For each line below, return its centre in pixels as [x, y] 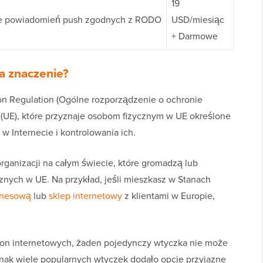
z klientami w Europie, [168, 196]
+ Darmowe [195, 36]
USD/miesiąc [198, 20]
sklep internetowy [85, 196]
